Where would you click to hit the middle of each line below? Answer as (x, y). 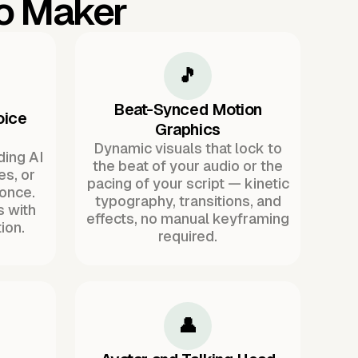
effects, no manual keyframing (188, 219)
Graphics (188, 130)
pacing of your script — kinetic (188, 184)
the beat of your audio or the (188, 166)
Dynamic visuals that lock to (188, 149)
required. (188, 237)
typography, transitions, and (188, 201)
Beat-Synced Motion (188, 110)
